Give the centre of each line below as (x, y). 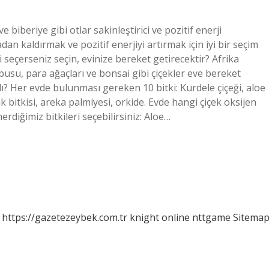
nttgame (211, 217)
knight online (160, 217)
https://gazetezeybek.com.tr (65, 217)
